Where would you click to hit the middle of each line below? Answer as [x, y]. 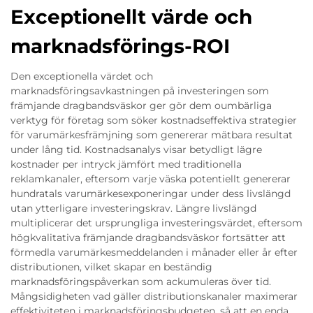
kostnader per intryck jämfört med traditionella [126, 164]
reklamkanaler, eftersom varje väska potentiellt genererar [151, 179]
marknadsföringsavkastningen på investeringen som [140, 90]
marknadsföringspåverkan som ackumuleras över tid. [141, 281]
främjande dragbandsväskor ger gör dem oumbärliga [141, 105]
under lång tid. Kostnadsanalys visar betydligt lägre [136, 149]
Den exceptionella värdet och [82, 76]
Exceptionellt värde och [131, 16]
